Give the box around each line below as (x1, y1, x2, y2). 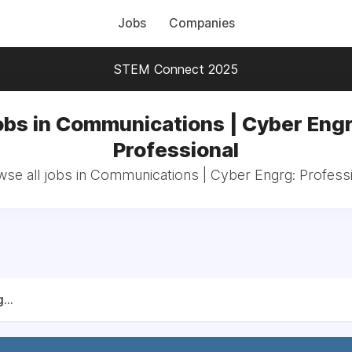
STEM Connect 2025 (114, 61, 238, 77)
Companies (168, 16, 235, 31)
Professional (113, 137, 239, 162)
